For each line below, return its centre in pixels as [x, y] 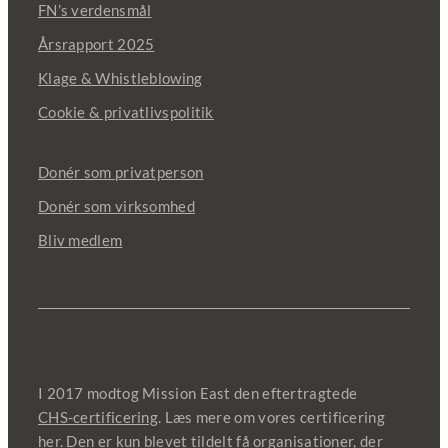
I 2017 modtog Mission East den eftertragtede [197, 393]
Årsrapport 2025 [96, 44]
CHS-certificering [98, 417]
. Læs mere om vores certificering [271, 417]
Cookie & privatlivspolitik [125, 112]
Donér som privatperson [120, 172]
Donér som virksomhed [116, 206]
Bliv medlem [80, 240]
